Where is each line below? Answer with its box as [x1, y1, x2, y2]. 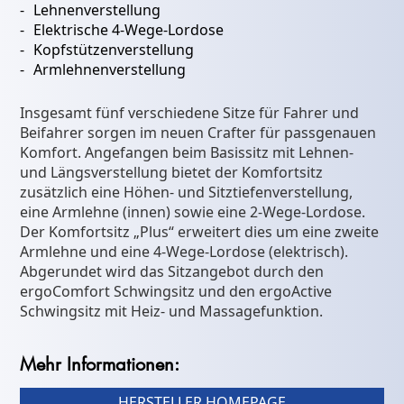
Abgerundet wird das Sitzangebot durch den [20, 262, 325, 282]
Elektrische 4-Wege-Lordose [33, 20, 225, 41]
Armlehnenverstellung [33, 60, 187, 80]
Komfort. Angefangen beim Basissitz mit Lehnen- [20, 142, 354, 163]
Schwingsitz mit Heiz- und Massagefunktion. [20, 301, 324, 322]
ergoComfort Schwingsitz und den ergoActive [20, 281, 333, 302]
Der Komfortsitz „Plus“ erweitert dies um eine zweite [20, 222, 380, 243]
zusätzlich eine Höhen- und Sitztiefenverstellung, [20, 182, 353, 203]
